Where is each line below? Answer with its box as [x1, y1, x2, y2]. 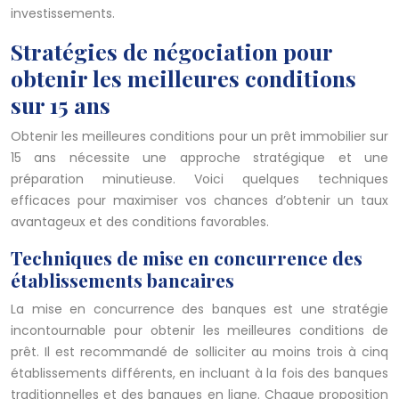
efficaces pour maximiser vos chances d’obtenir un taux [11, 191, 388, 210]
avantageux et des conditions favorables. [11, 213, 269, 232]
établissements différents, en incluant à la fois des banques [11, 364, 388, 383]
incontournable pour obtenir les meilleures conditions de [11, 322, 388, 340]
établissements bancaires [11, 267, 234, 293]
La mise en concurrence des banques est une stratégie [11, 300, 388, 319]
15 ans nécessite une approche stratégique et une [11, 149, 388, 167]
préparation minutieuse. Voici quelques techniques [11, 170, 388, 189]
